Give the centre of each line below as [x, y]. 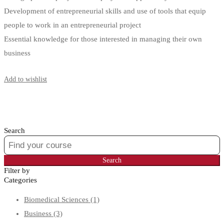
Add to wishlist [25, 79]
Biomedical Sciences [57, 200]
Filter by [17, 171]
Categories [20, 180]
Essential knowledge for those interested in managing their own [103, 39]
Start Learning [24, 66]
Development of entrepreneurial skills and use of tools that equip [105, 11]
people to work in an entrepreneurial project [72, 25]
